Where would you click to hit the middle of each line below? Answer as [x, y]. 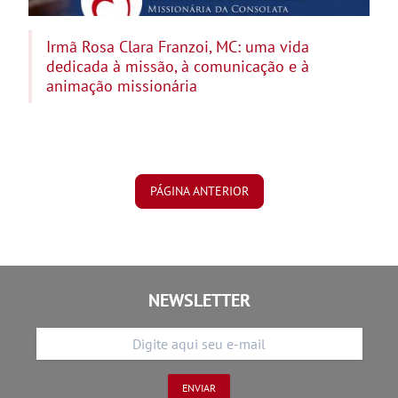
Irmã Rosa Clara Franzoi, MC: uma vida [178, 47]
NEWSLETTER [199, 301]
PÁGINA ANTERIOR [199, 191]
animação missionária [122, 86]
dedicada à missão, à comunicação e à [178, 67]
